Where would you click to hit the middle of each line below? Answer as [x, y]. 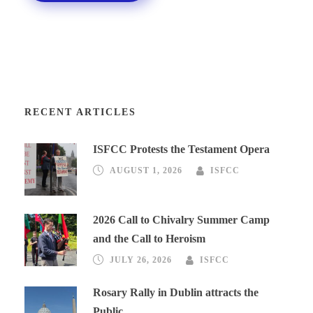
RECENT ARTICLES [80, 112]
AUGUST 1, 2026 [146, 171]
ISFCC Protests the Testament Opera [181, 150]
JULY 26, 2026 [141, 260]
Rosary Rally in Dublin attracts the [176, 293]
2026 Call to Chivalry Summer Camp [181, 220]
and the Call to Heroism [149, 239]
